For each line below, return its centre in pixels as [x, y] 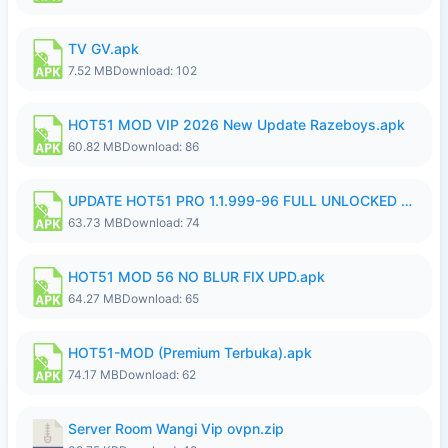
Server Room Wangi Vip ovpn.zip [176, 428]
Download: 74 [161, 222]
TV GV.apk [103, 48]
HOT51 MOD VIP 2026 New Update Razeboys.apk [236, 124]
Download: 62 [157, 374]
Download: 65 [160, 298]
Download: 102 [155, 70]
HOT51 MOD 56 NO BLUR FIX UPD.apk [196, 276]
